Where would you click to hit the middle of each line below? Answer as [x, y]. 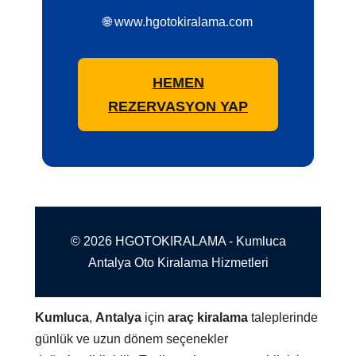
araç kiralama [208, 318]
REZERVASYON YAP [178, 107]
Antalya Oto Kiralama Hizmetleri [178, 263]
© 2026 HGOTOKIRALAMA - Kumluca [178, 242]
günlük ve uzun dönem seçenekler [132, 339]
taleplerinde [283, 318]
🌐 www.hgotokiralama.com [178, 22]
